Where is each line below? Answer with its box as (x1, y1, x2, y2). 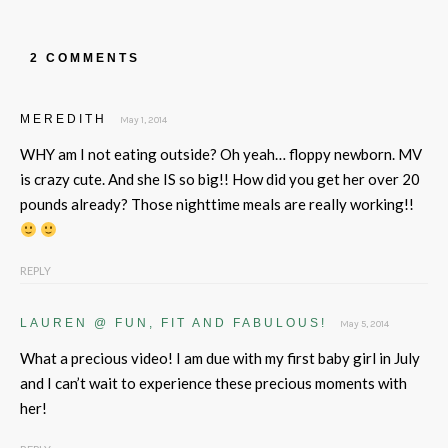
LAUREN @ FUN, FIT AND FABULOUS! (20, 316, 327, 330)
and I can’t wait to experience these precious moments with (20, 374, 407, 392)
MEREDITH (20, 112, 107, 126)
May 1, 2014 (120, 114, 167, 126)
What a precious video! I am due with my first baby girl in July (20, 349, 420, 367)
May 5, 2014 (340, 318, 389, 330)
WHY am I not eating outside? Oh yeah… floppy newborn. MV (20, 145, 422, 163)
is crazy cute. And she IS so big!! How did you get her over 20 (20, 170, 420, 188)
